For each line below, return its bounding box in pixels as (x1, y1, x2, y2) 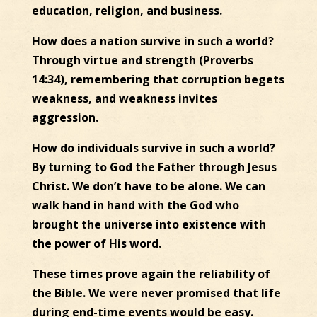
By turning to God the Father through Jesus (31, 159, 277, 175)
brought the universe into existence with (31, 217, 266, 233)
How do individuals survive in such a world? (31, 140, 275, 156)
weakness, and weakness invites (31, 91, 217, 107)
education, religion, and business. (31, 3, 222, 19)
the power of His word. (31, 236, 161, 252)
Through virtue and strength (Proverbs (31, 52, 253, 69)
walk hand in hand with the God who (31, 197, 239, 214)
